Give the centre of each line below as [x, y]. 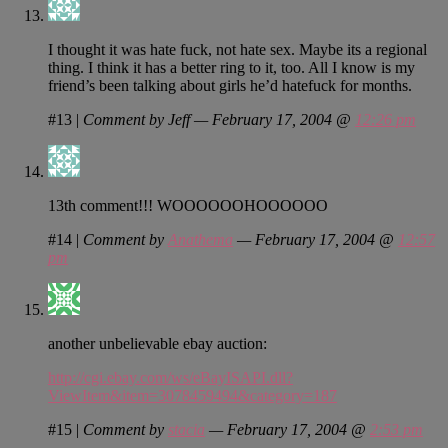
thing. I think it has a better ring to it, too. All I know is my [231, 67]
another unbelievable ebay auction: [157, 343]
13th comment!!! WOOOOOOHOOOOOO [188, 205]
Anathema [200, 239]
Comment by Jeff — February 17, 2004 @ [219, 119]
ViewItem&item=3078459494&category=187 [192, 395]
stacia [186, 429]
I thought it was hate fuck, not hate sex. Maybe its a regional [237, 49]
